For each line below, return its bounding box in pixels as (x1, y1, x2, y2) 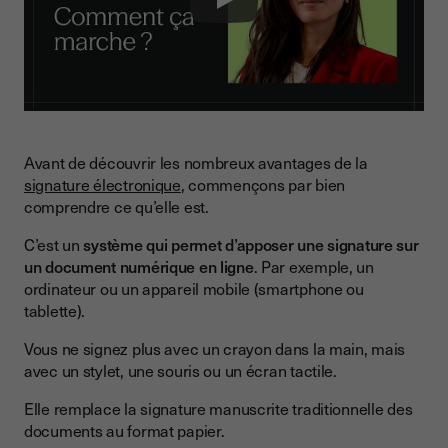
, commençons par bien (180, 172, 345, 197)
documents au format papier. (24, 418, 229, 443)
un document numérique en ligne (24, 254, 254, 279)
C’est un (24, 232, 84, 257)
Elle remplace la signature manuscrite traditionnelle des (24, 396, 413, 421)
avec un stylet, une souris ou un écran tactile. (24, 358, 337, 383)
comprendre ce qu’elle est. (24, 194, 209, 219)
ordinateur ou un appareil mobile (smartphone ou (24, 276, 364, 301)
